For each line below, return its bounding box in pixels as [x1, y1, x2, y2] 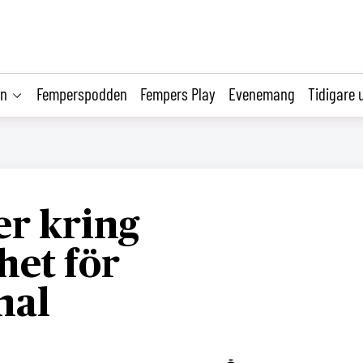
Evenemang [228, 83, 295, 104]
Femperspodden [36, 83, 127, 104]
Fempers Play [140, 83, 216, 104]
